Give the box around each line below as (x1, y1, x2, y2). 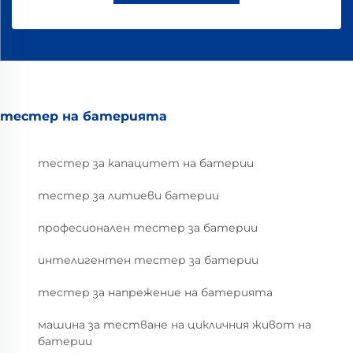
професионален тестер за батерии (38, 220, 258, 235)
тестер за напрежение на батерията (38, 284, 273, 299)
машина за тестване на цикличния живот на (38, 317, 311, 332)
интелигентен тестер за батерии (38, 252, 258, 267)
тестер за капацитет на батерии (38, 155, 254, 170)
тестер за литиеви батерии (38, 188, 219, 203)
